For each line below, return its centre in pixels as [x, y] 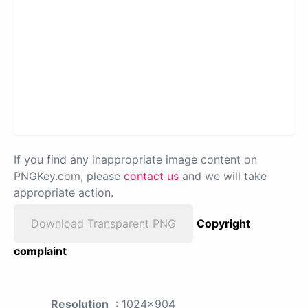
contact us [151, 176]
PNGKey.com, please [69, 176]
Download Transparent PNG [103, 224]
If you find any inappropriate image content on [135, 160]
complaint [40, 251]
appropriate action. [64, 193]
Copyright [223, 224]
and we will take [223, 176]
